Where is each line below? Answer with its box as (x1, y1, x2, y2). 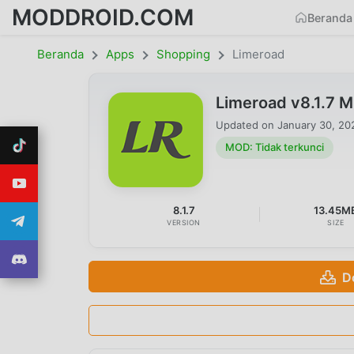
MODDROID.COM (12, 3, 194, 31)
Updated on (216, 118, 277, 131)
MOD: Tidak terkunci (225, 141, 324, 154)
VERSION (167, 217, 201, 227)
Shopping (156, 47, 210, 62)
